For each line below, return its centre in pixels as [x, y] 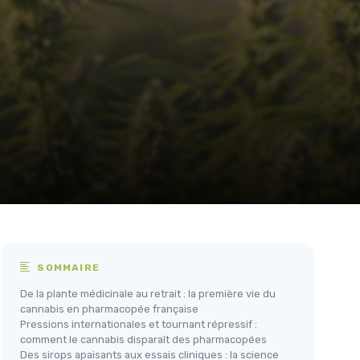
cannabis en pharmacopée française [109, 309]
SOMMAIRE [67, 268]
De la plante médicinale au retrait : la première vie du [148, 294]
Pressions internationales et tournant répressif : [139, 325]
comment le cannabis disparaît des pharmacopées [143, 340]
